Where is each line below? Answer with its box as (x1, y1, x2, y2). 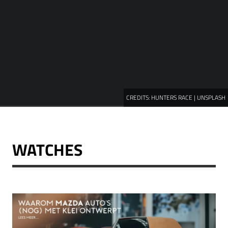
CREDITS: (126, 93, 151, 103)
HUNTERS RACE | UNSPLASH (151, 93, 225, 103)
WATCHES (12, 137, 82, 162)
